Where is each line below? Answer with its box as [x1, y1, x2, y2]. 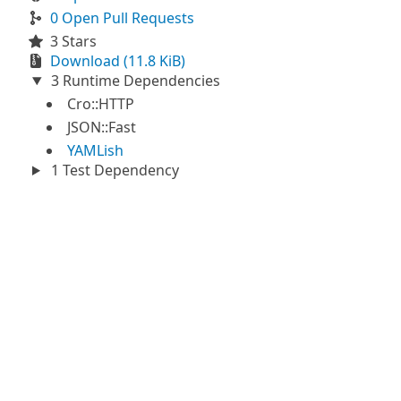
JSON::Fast [67, 117, 136, 137]
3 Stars [50, 31, 97, 51]
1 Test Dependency [47, 160, 179, 180]
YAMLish [67, 141, 124, 160]
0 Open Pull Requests [50, 8, 194, 28]
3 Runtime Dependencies [47, 71, 220, 90]
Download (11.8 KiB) [50, 51, 185, 71]
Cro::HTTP [67, 94, 134, 114]
